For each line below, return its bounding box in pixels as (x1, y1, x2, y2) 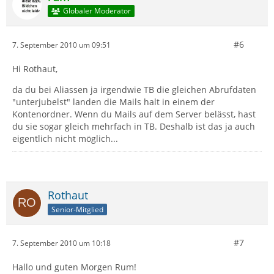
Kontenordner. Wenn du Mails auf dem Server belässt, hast (12, 108, 256, 120)
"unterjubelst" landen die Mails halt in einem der (12, 96, 215, 108)
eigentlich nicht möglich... (12, 133, 118, 144)
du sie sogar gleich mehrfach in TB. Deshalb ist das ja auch (12, 120, 255, 132)
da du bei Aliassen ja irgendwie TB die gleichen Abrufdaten (12, 84, 256, 95)
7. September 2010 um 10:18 (12, 237, 111, 248)
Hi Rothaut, (12, 63, 57, 75)
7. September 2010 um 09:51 (12, 39, 111, 50)
